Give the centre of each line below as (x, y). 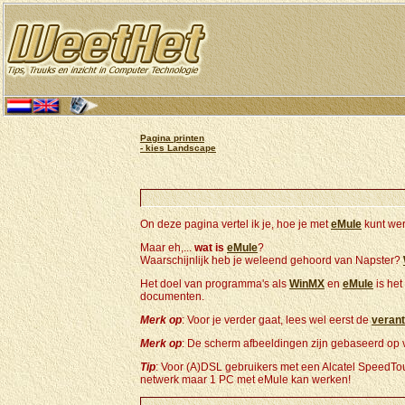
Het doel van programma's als (215, 284)
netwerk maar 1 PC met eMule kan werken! (245, 380)
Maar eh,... (167, 248)
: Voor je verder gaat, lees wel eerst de (277, 320)
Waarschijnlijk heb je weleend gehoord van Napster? (272, 260)
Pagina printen (172, 138)
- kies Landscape (178, 148)
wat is (211, 248)
